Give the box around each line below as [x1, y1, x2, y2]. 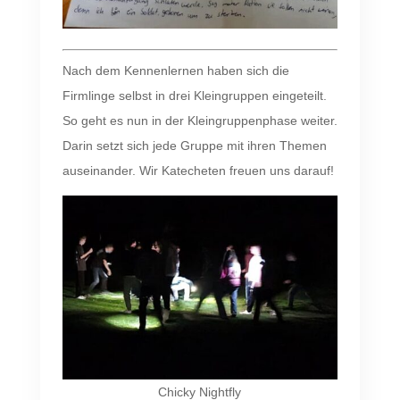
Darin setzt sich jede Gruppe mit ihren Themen [62, 138, 327, 154]
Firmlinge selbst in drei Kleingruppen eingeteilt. [62, 88, 327, 104]
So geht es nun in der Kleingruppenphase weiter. [62, 113, 337, 129]
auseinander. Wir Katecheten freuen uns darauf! [62, 163, 334, 179]
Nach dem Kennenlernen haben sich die [62, 63, 289, 79]
